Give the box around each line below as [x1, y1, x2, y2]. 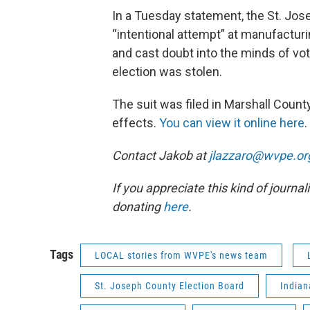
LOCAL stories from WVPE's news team [95, 250, 268, 261]
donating [112, 199, 163, 214]
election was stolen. [112, 64, 222, 79]
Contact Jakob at [112, 148, 209, 163]
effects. [112, 116, 159, 130]
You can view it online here [159, 116, 304, 130]
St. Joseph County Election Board [95, 280, 244, 291]
